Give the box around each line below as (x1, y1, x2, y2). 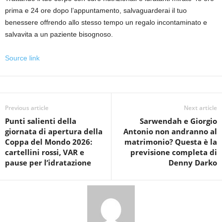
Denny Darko (168, 158, 217, 168)
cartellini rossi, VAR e (5, 147, 84, 158)
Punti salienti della (5, 116, 76, 126)
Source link (5, 54, 40, 62)
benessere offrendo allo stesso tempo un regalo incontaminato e (5, 18, 207, 27)
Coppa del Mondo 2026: (5, 137, 92, 147)
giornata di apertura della (5, 126, 103, 137)
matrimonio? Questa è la (124, 137, 217, 147)
